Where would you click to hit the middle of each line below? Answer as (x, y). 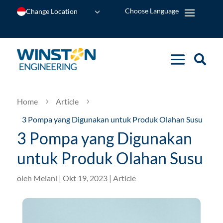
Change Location (52, 11)
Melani (45, 178)
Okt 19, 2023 (85, 178)
